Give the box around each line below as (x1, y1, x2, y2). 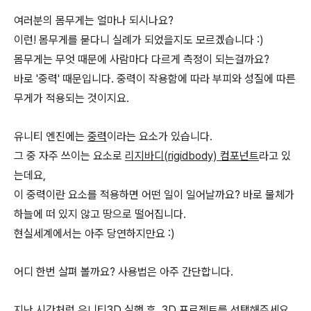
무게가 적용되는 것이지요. (14, 92, 129, 105)
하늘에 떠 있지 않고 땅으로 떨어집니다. (14, 208, 186, 221)
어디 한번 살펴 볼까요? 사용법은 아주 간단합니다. (14, 265, 233, 278)
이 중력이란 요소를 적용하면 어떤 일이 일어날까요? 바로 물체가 (14, 188, 294, 201)
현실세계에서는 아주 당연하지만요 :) (14, 227, 175, 240)
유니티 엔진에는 (14, 130, 87, 143)
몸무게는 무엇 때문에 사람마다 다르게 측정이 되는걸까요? (14, 53, 269, 66)
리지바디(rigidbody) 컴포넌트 (125, 149, 259, 162)
